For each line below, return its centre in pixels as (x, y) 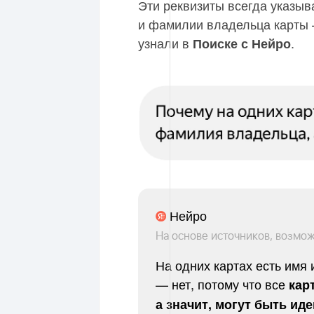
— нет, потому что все (222, 284)
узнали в (165, 42)
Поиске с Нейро (242, 43)
